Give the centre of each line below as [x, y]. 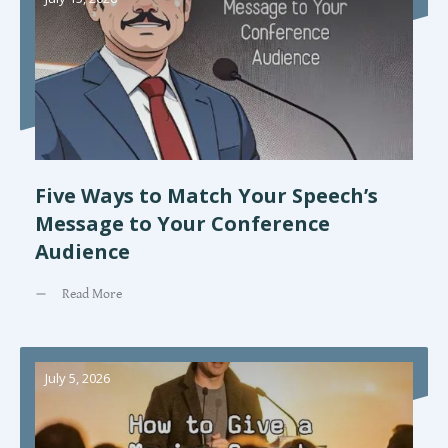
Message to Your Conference [182, 223]
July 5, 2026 [77, 377]
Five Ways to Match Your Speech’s [206, 195]
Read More [92, 293]
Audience [82, 251]
